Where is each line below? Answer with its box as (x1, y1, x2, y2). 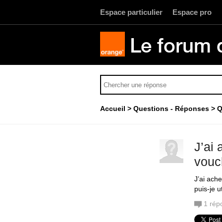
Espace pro (172, 8, 212, 16)
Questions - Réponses (133, 105, 209, 112)
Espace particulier (100, 8, 163, 16)
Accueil (100, 105, 125, 112)
